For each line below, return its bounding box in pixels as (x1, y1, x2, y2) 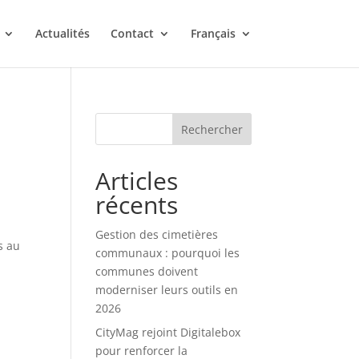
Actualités (34, 26, 90, 41)
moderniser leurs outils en (95, 282, 239, 297)
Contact (110, 26, 154, 41)
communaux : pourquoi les (95, 245, 240, 260)
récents (95, 188, 179, 221)
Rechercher (180, 121, 243, 137)
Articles (95, 164, 179, 197)
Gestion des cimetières (95, 227, 219, 242)
